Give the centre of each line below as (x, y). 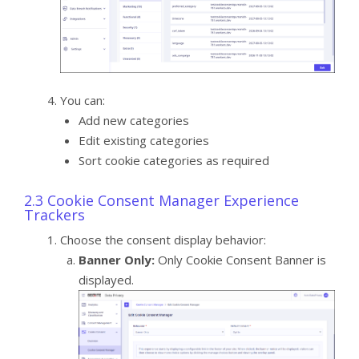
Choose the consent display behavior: (163, 239)
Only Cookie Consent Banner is (240, 259)
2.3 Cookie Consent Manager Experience (161, 200)
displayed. (106, 279)
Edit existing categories (143, 141)
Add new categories (133, 121)
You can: (83, 101)
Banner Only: (116, 259)
